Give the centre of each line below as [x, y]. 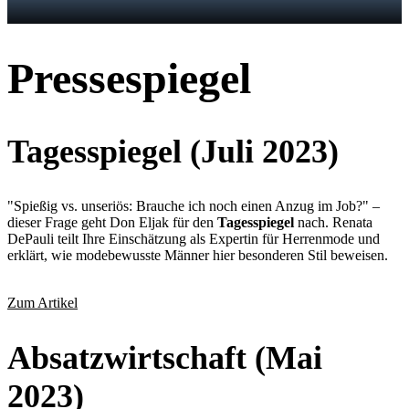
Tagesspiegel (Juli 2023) [173, 152]
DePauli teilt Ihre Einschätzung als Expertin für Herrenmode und [194, 239]
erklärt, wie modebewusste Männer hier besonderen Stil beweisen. [198, 256]
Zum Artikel [42, 303]
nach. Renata [333, 223]
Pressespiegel [129, 79]
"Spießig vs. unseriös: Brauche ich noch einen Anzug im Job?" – [194, 206]
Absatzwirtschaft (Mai [165, 358]
